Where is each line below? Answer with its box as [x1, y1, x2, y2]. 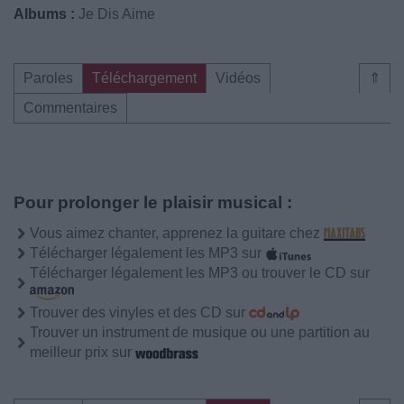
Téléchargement [92, 70, 197, 86]
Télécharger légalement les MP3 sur [30, 245, 265, 261]
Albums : [14, 6, 75, 22]
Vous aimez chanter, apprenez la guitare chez [30, 225, 324, 241]
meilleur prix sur [30, 344, 135, 360]
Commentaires [23, 100, 117, 115]
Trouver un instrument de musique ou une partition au [30, 325, 370, 340]
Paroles [23, 70, 73, 86]
